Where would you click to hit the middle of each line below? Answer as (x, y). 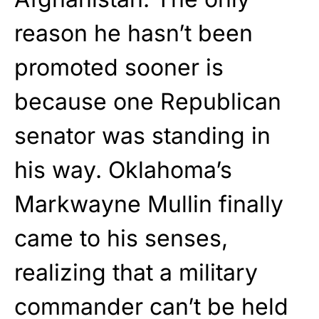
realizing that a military (136, 273)
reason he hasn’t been (134, 33)
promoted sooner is (119, 68)
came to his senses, (121, 239)
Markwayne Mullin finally (149, 204)
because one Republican (148, 102)
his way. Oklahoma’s (123, 170)
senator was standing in (142, 136)
